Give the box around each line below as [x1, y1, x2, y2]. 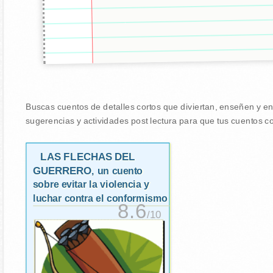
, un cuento [91, 165, 143, 177]
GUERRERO [32, 165, 91, 177]
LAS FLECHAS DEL [40, 151, 135, 163]
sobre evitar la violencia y [32, 179, 149, 190]
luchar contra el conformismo [32, 193, 168, 204]
